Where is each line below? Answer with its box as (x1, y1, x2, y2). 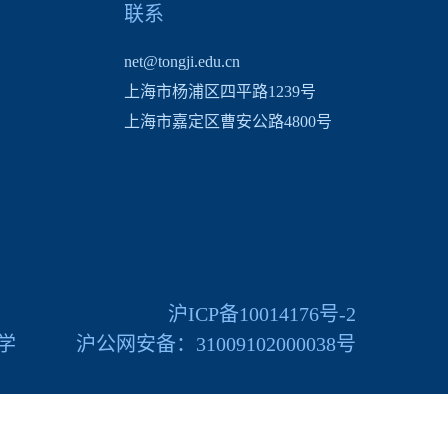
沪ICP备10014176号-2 (168, 303, 356, 325)
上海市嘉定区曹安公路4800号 (124, 113, 332, 130)
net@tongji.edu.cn (124, 53, 240, 70)
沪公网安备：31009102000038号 (76, 333, 356, 355)
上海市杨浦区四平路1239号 (124, 83, 316, 100)
